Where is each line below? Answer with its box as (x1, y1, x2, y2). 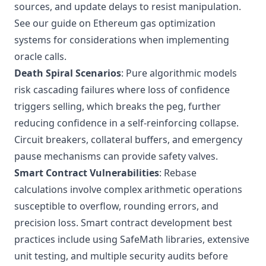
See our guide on (14, 17, 93, 30)
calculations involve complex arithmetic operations (14, 183, 242, 196)
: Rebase (159, 166, 197, 179)
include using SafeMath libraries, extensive (55, 233, 249, 246)
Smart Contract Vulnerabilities (14, 166, 159, 179)
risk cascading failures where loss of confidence (14, 83, 230, 96)
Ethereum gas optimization (93, 17, 216, 30)
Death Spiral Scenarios (14, 66, 121, 80)
